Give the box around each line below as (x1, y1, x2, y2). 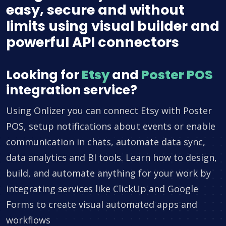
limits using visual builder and (6, 17, 219, 36)
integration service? (6, 81, 137, 99)
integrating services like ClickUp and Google (6, 183, 198, 195)
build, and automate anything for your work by (6, 167, 211, 180)
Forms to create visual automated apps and (6, 198, 197, 211)
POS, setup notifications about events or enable (6, 120, 215, 133)
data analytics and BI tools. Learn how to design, (6, 151, 217, 164)
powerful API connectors (6, 33, 179, 52)
